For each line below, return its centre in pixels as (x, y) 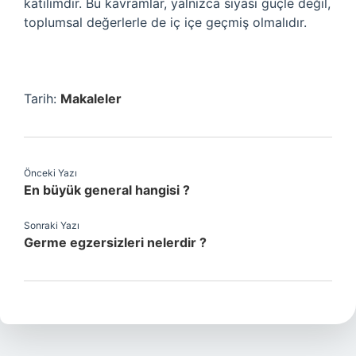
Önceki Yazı (50, 173)
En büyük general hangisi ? (107, 190)
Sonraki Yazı (52, 225)
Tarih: (42, 99)
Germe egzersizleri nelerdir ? (115, 242)
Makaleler (91, 99)
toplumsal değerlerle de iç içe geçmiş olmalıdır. (165, 22)
